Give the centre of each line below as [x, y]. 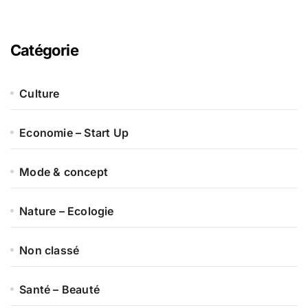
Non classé [49, 250]
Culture [40, 93]
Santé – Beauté [60, 289]
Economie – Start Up [74, 132]
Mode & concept [64, 172]
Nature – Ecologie [67, 211]
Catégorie [44, 50]
